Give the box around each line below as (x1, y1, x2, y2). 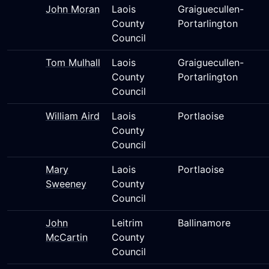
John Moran (46, 3, 100, 15)
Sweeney (46, 178, 86, 190)
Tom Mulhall (46, 56, 100, 68)
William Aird (46, 110, 100, 122)
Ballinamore (178, 217, 231, 229)
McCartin (46, 231, 88, 243)
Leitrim (112, 217, 143, 229)
